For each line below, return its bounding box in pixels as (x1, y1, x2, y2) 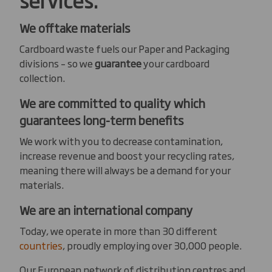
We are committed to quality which (19, 93, 205, 112)
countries (19, 237, 63, 253)
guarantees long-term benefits (19, 110, 183, 129)
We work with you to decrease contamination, (19, 133, 223, 148)
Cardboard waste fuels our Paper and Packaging (19, 41, 229, 56)
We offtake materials (19, 18, 130, 36)
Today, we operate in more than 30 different (19, 223, 217, 238)
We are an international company (19, 200, 193, 219)
